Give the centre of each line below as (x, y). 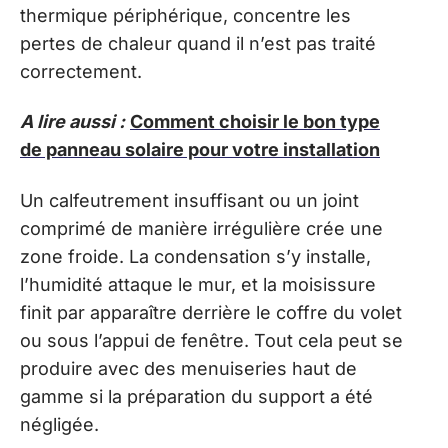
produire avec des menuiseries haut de (188, 368)
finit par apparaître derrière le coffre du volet (211, 312)
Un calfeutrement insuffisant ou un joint (189, 200)
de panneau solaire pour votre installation (200, 150)
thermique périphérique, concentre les (185, 15)
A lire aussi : (72, 122)
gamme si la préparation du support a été (196, 396)
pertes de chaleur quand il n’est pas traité (198, 43)
